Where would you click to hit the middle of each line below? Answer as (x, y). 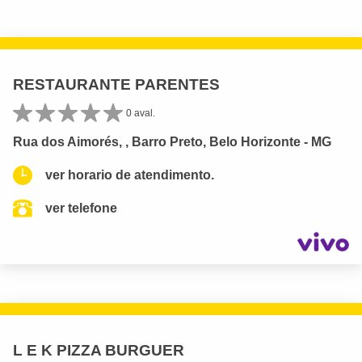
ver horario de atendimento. (130, 175)
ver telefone (81, 208)
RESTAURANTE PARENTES (116, 85)
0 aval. (141, 114)
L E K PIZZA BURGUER (99, 350)
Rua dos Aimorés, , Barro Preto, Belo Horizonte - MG (172, 142)
